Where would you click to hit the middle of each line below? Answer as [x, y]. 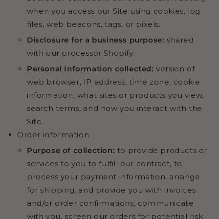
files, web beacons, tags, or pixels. [94, 24]
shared [179, 40]
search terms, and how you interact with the [115, 108]
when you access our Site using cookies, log [114, 11]
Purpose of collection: [71, 150]
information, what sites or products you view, [116, 95]
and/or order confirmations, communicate [110, 203]
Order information [53, 134]
